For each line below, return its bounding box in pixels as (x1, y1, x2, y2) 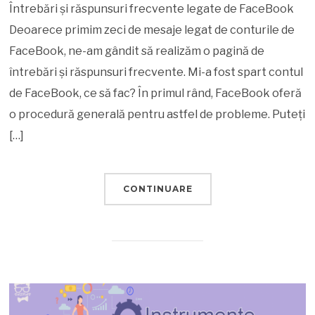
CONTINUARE (122, 183, 193, 194)
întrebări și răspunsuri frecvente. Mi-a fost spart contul (9, 65, 304, 79)
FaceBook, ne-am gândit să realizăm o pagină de (9, 44, 265, 58)
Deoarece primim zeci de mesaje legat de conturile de (9, 22, 295, 37)
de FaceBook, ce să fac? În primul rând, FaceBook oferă (9, 86, 302, 100)
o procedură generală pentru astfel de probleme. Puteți (9, 107, 306, 121)
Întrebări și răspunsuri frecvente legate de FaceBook (9, 1, 295, 15)
